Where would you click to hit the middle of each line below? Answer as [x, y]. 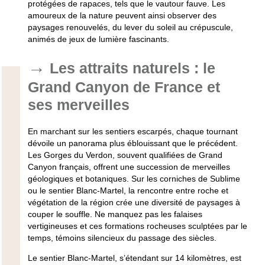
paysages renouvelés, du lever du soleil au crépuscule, [130, 28]
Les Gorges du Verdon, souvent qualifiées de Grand [125, 155]
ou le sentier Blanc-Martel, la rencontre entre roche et [128, 191]
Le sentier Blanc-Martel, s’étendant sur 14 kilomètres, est [134, 258]
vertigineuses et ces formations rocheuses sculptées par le [137, 226]
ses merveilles [78, 105]
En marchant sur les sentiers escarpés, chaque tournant [132, 132]
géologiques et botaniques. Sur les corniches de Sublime [134, 179]
